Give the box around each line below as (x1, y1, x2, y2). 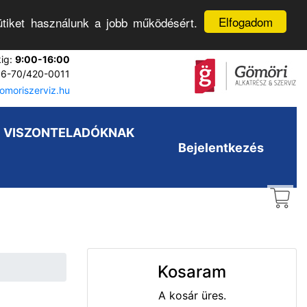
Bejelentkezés (178, 140, 264, 155)
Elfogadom (218, 13, 273, 30)
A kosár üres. (158, 288, 226, 302)
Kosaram (158, 262, 226, 282)
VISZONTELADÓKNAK (3, 125, 134, 140)
